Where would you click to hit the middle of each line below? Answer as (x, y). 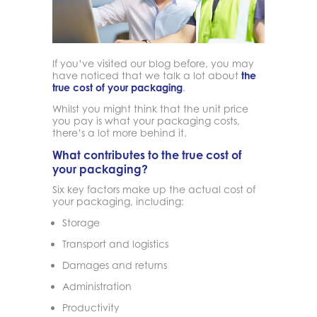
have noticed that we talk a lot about (147, 75)
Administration (97, 286)
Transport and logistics (115, 243)
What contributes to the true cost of (147, 155)
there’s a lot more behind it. (120, 132)
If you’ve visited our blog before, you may (153, 63)
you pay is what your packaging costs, (146, 120)
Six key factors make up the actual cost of (154, 189)
